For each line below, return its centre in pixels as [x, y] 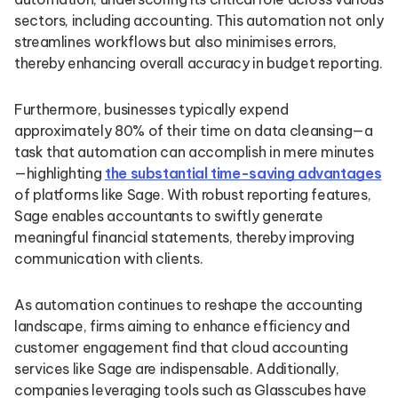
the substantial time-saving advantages [243, 173]
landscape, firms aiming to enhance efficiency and [182, 326]
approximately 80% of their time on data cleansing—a [194, 131]
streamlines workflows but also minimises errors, [175, 42]
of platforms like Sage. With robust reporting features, [193, 195]
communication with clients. [109, 259]
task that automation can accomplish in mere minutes [194, 152]
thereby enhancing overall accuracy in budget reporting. [199, 63]
